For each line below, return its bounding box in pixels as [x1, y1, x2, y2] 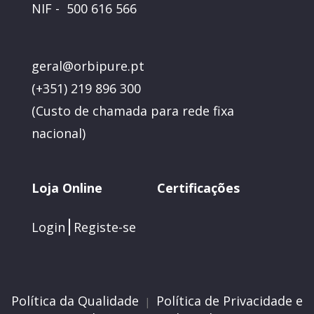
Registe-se [70, 218, 136, 235]
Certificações [157, 179, 240, 196]
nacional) [32, 124, 86, 142]
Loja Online [32, 179, 102, 196]
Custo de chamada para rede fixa [36, 102, 234, 119]
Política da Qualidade [11, 292, 139, 309]
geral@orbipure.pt [32, 57, 144, 74]
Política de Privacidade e [156, 292, 303, 309]
